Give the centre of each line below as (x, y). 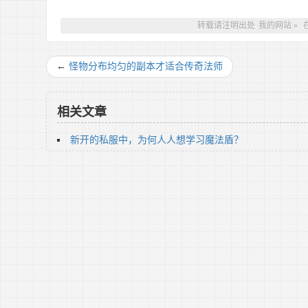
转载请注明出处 (227, 25)
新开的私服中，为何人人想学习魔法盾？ (157, 140)
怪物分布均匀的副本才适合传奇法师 (146, 66)
